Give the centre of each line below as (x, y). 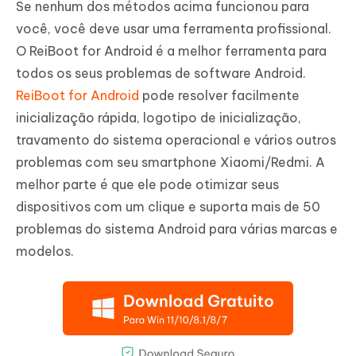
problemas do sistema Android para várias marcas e (177, 228)
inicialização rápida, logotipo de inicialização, (159, 117)
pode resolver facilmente (221, 95)
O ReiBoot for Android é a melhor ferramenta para (171, 50)
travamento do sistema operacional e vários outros (176, 139)
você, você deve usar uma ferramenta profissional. (174, 28)
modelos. (45, 251)
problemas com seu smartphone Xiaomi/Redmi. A (170, 162)
